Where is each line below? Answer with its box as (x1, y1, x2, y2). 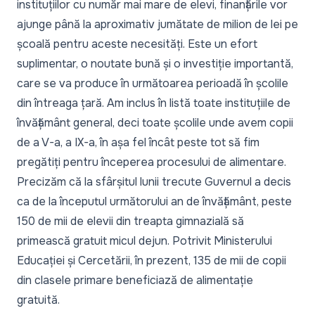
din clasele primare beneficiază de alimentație (17, 273, 253, 288)
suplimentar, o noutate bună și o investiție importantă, (17, 56, 293, 71)
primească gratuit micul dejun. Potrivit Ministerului (17, 233, 272, 248)
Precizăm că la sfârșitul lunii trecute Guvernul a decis (17, 174, 291, 189)
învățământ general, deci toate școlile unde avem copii (17, 115, 293, 130)
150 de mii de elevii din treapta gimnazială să (17, 214, 244, 229)
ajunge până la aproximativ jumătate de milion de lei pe (17, 17, 298, 32)
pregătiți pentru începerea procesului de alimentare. (17, 155, 286, 169)
